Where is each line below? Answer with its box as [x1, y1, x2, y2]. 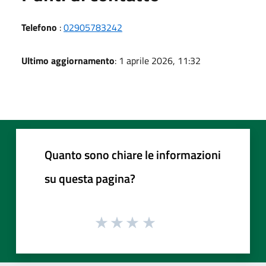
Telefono [21, 20, 57, 34]
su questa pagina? [45, 169, 135, 188]
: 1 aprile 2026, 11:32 [115, 53, 201, 68]
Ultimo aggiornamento [21, 53, 115, 68]
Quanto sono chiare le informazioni [45, 145, 221, 164]
